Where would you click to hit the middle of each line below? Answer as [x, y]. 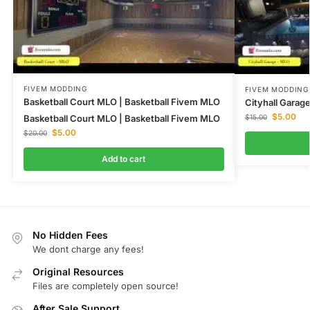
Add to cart [124, 158]
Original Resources [78, 271]
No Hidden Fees [70, 235]
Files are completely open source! [106, 286]
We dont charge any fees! [88, 249]
